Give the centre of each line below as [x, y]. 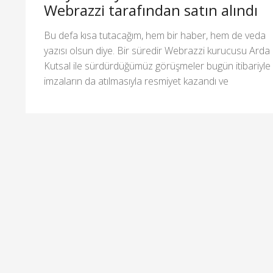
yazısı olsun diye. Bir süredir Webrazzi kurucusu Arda [157, 50]
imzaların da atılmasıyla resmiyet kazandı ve [136, 81]
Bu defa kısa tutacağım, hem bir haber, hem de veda [155, 35]
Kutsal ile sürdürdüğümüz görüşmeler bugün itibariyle [157, 66]
